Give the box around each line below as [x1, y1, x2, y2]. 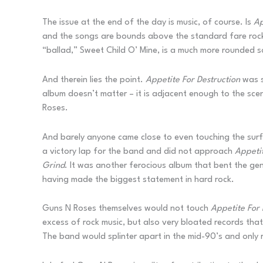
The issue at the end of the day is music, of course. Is [42, 18, 254, 28]
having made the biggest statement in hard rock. [42, 175, 234, 184]
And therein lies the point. [42, 75, 146, 85]
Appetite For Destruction [146, 75, 240, 85]
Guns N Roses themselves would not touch [42, 204, 211, 214]
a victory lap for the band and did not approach [42, 147, 235, 156]
